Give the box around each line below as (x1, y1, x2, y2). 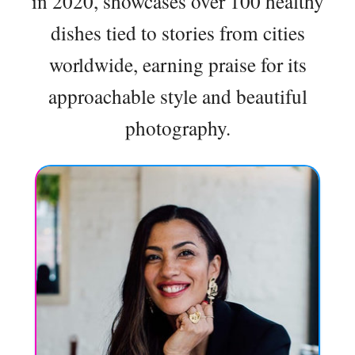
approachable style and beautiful (48, 82, 307, 109)
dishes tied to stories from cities (50, 18, 305, 46)
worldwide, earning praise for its (48, 50, 307, 78)
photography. (124, 113, 231, 141)
